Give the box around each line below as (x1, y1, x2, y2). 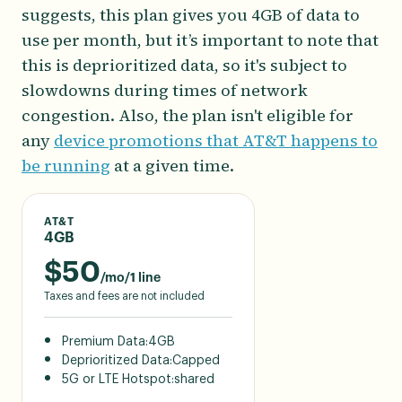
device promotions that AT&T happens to (54, 128, 378, 152)
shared (174, 372, 214, 386)
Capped (172, 354, 220, 367)
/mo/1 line (100, 271, 161, 284)
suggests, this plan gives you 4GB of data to (22, 3, 360, 26)
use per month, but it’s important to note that (22, 28, 379, 51)
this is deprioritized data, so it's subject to (22, 53, 347, 76)
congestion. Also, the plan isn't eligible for (22, 103, 354, 127)
